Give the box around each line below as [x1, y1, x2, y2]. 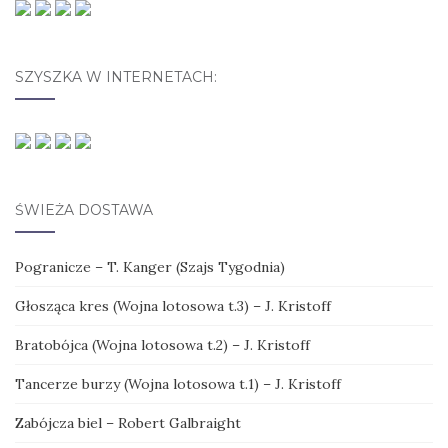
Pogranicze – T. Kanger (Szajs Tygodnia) [15, 258, 285, 276]
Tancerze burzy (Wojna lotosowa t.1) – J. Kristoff [15, 375, 341, 393]
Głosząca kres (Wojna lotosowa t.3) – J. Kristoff [15, 297, 331, 315]
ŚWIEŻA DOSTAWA [15, 201, 153, 219]
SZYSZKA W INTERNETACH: [15, 68, 217, 86]
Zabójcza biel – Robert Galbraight [15, 414, 241, 432]
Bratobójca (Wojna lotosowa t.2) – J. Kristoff [15, 336, 310, 354]
